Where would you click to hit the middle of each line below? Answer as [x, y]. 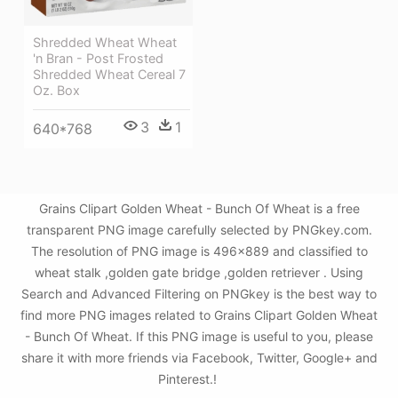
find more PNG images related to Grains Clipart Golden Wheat [199, 315]
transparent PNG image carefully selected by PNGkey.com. [199, 230]
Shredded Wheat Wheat [105, 42]
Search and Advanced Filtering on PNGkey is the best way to [199, 294]
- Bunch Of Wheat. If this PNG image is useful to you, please [199, 337]
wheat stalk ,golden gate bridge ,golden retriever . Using [199, 273]
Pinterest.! [189, 379]
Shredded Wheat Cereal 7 [109, 74]
